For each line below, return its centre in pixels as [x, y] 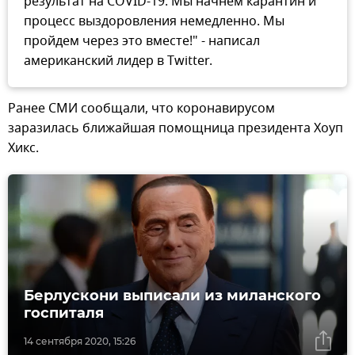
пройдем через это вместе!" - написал [142, 42]
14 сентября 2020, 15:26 [80, 341]
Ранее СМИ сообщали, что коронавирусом [141, 109]
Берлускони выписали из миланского [172, 295]
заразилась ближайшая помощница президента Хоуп [176, 129]
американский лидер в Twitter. [118, 61]
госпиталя [64, 313]
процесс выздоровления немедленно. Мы [154, 22]
